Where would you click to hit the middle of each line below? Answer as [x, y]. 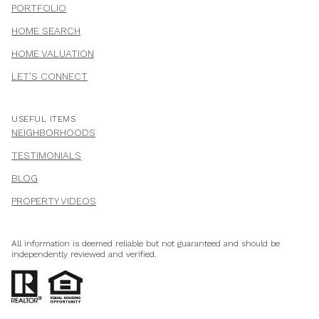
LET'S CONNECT [49, 77]
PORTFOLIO [39, 8]
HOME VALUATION [53, 54]
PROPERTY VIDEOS [54, 201]
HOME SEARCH [46, 31]
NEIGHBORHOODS [53, 133]
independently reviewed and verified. [84, 255]
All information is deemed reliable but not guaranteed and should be [146, 244]
